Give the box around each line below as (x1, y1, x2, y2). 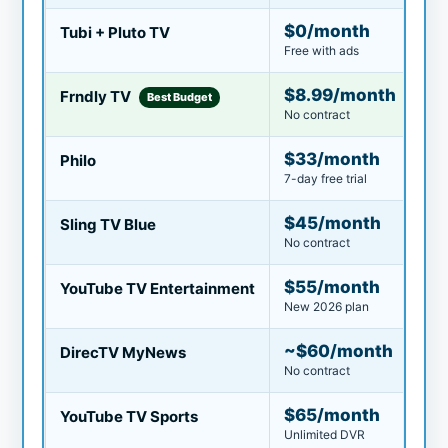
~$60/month (283, 340, 393, 361)
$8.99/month (283, 84, 396, 105)
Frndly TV (59, 86, 134, 106)
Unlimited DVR (283, 426, 365, 442)
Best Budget (146, 89, 212, 104)
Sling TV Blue (59, 214, 156, 234)
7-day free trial (283, 170, 367, 186)
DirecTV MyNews (59, 342, 186, 362)
